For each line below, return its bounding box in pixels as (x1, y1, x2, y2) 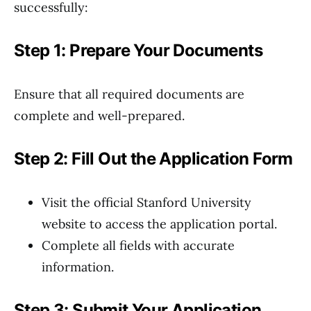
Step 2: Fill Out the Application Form (14, 149, 293, 169)
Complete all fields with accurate (42, 237, 235, 253)
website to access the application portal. (42, 216, 277, 232)
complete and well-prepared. (14, 108, 185, 124)
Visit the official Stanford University (42, 194, 251, 210)
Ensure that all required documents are (14, 86, 244, 102)
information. (42, 259, 114, 275)
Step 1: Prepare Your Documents (14, 40, 262, 60)
